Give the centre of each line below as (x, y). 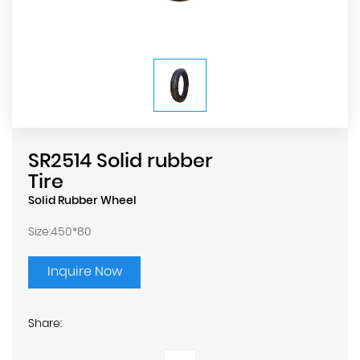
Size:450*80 (60, 233)
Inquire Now (84, 272)
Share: (45, 324)
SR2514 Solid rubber (121, 162)
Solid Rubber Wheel (82, 201)
